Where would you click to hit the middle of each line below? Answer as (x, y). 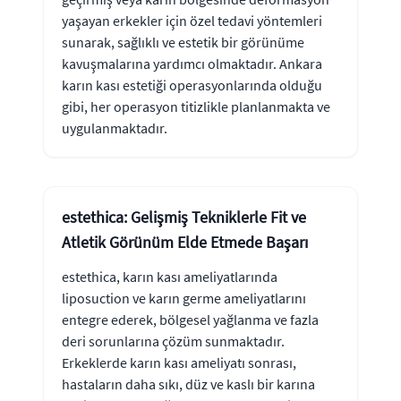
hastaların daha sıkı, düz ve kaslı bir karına (188, 384)
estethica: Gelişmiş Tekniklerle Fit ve (184, 217)
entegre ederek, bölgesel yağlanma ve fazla (190, 319)
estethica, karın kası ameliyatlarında (170, 276)
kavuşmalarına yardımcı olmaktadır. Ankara (192, 63)
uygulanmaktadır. (115, 128)
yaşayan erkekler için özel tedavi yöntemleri (192, 20)
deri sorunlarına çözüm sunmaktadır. (173, 341)
